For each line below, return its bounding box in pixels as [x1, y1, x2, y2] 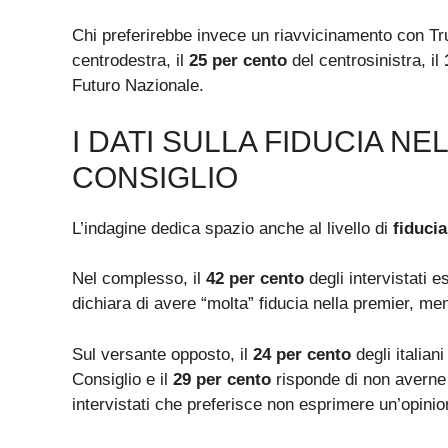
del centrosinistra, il [287, 51, 444, 71]
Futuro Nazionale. [72, 76, 204, 96]
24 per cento [253, 344, 351, 364]
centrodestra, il [72, 51, 189, 71]
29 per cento [173, 369, 271, 389]
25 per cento [189, 51, 287, 71]
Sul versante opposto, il [72, 344, 253, 364]
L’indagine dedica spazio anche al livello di [72, 218, 393, 238]
